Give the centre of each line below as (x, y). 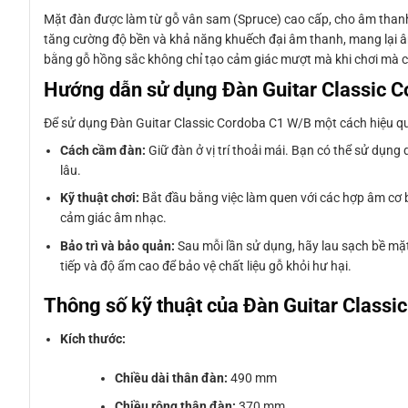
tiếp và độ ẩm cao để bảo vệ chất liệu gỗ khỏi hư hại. (206, 265)
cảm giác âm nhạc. (114, 218)
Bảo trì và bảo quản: (118, 245)
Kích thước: (93, 339)
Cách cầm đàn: (103, 151)
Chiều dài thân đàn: (172, 378)
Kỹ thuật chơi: (100, 198)
